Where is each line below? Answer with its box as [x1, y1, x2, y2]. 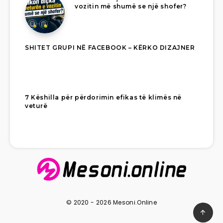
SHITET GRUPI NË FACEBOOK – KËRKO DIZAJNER [25, 44, 195, 52]
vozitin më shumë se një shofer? [75, 2, 187, 10]
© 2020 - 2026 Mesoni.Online [66, 198, 157, 207]
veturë [25, 102, 48, 110]
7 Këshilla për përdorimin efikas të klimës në [25, 94, 182, 102]
